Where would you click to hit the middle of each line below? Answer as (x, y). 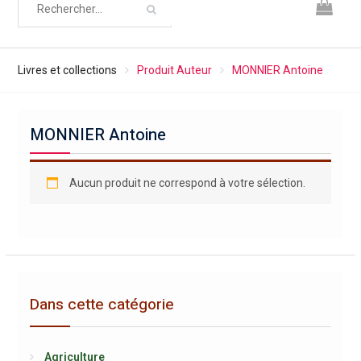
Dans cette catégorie (102, 305)
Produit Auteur (174, 70)
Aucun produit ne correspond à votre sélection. (187, 183)
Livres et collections (67, 70)
